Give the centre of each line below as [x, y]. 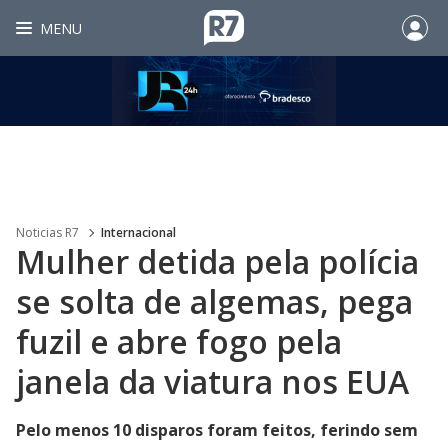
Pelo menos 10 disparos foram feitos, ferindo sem [217, 430]
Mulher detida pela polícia [217, 261]
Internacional [138, 232]
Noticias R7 [47, 232]
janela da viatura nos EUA [212, 381]
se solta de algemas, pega [214, 301]
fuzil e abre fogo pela [179, 341]
